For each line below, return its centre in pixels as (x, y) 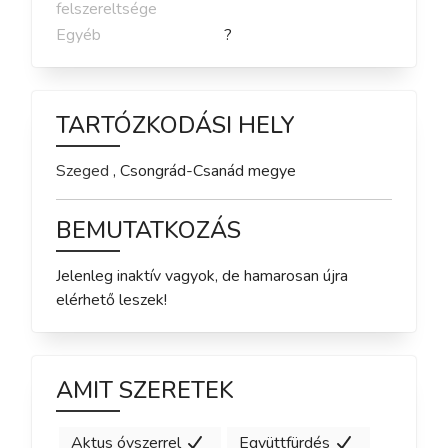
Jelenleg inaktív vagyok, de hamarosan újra (202, 275)
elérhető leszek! (111, 299)
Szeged (82, 171)
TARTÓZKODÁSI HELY (175, 125)
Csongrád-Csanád (182, 171)
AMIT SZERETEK (145, 389)
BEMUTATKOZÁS (148, 230)
